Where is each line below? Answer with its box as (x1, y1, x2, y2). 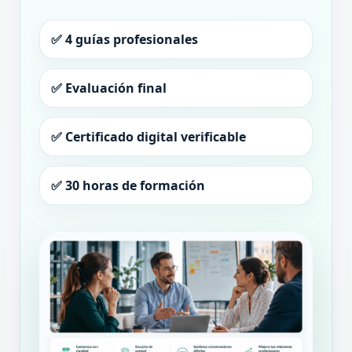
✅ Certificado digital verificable (50, 128, 246, 146)
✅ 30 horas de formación (50, 177, 205, 195)
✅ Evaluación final (50, 79, 167, 97)
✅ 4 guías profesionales (50, 31, 198, 49)
